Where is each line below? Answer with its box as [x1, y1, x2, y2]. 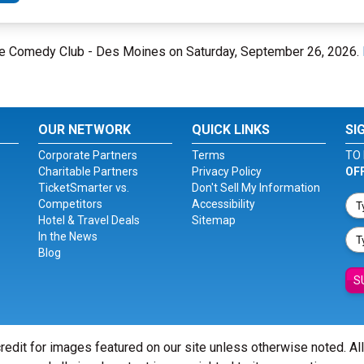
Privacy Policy [191, 165, 262, 178]
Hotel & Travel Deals [38, 214, 141, 227]
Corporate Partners [38, 149, 138, 162]
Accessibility [191, 197, 255, 210]
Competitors [38, 197, 103, 210]
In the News [38, 230, 98, 243]
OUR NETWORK [38, 122, 132, 137]
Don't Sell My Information [191, 181, 320, 194]
